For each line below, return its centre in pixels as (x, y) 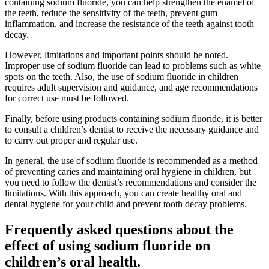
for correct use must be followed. (67, 98)
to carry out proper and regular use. (71, 141)
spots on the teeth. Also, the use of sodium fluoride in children (122, 77)
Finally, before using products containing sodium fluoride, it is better (134, 119)
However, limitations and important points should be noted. (116, 55)
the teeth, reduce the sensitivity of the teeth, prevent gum (111, 13)
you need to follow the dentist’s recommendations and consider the (131, 183)
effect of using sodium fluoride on (107, 246)
